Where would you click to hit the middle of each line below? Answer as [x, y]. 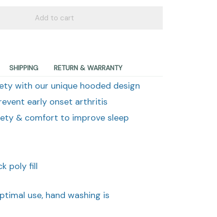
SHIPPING [24, 68]
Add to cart [54, 18]
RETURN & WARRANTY [88, 68]
